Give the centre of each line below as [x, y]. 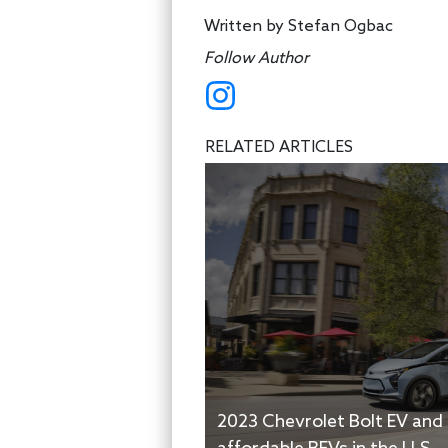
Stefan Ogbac [340, 27]
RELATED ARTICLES [279, 148]
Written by [246, 27]
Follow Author [256, 59]
